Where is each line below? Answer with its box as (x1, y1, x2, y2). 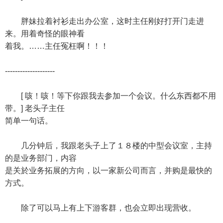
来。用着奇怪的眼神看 (5, 29, 85, 38)
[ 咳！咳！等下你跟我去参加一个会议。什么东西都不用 (5, 92, 216, 100)
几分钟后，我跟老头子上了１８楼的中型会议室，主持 (5, 141, 212, 150)
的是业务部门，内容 (5, 154, 77, 162)
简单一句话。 (5, 116, 53, 125)
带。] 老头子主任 (5, 104, 65, 112)
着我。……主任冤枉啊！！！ (5, 42, 109, 50)
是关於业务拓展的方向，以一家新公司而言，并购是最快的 (5, 166, 212, 175)
